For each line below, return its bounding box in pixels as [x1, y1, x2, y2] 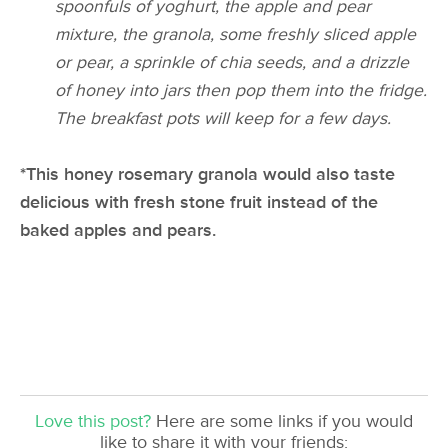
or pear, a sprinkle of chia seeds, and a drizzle [55, 51, 410, 73]
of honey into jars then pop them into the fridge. [55, 79, 428, 101]
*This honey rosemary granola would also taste [20, 163, 395, 185]
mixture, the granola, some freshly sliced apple [55, 23, 417, 45]
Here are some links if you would [151, 410, 413, 432]
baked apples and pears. [20, 219, 216, 241]
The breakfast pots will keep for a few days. [55, 107, 397, 129]
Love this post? [35, 410, 151, 432]
